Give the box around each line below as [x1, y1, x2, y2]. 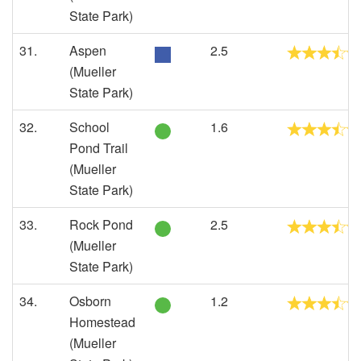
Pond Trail [69, 139, 128, 157]
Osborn [69, 292, 111, 310]
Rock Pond [69, 215, 133, 234]
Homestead [69, 313, 135, 331]
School [69, 118, 110, 136]
